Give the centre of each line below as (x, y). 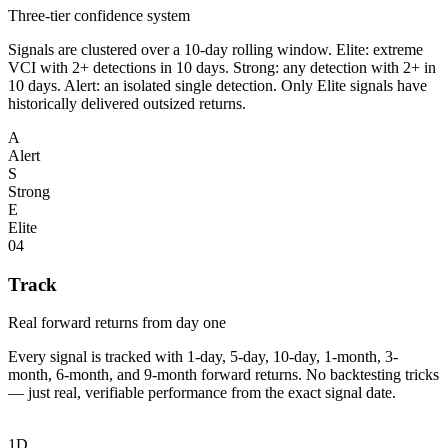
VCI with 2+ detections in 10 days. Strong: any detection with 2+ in (222, 67)
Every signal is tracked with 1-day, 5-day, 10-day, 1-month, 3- (203, 357)
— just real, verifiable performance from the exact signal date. (202, 393)
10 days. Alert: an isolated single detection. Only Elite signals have (217, 85)
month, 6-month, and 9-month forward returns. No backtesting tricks (223, 375)
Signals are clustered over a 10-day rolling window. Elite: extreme (215, 49)
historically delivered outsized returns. (127, 103)
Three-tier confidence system (99, 15)
